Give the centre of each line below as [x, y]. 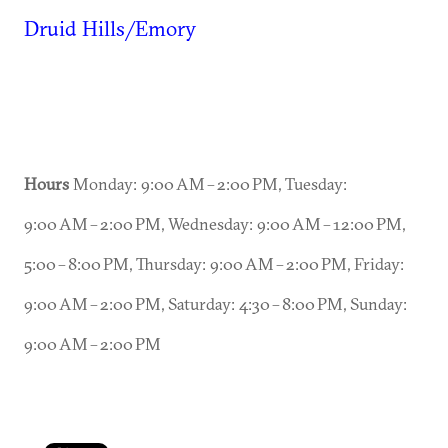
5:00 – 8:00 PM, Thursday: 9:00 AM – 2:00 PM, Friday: [214, 264]
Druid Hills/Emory [110, 28]
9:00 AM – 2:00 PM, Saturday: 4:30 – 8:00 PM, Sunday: [215, 304]
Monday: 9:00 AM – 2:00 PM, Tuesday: [208, 184]
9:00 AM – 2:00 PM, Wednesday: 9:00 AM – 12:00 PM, [214, 224]
